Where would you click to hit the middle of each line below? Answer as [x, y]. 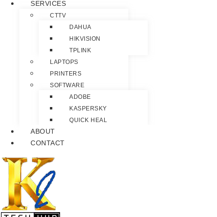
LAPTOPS [64, 62]
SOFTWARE [67, 85]
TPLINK [80, 51]
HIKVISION [85, 39]
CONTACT [48, 143]
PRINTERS [66, 74]
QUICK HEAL [88, 120]
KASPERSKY [88, 109]
